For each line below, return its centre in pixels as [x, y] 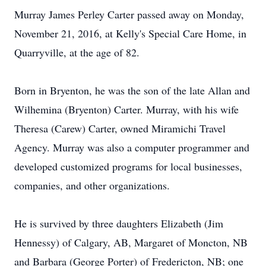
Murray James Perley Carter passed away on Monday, [129, 14]
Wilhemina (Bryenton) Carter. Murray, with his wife [126, 109]
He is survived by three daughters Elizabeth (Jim [119, 223]
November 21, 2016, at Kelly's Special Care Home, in [130, 33]
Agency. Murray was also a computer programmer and [132, 147]
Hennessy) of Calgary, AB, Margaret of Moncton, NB [131, 242]
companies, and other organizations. [92, 185]
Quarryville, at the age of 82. [77, 52]
